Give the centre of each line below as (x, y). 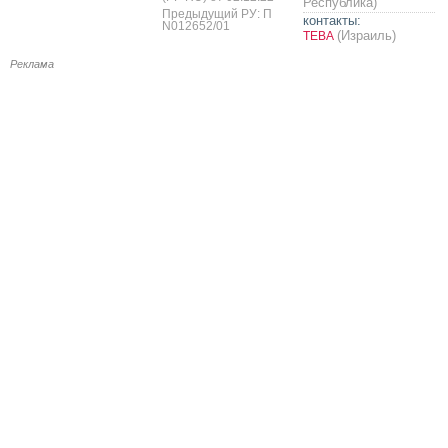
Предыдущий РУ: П (217, 13)
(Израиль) (366, 35)
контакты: (332, 20)
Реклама (32, 63)
